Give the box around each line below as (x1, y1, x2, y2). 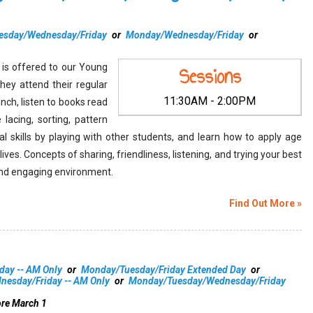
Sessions (178, 61, 241, 92)
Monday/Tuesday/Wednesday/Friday (129, 275, 286, 286)
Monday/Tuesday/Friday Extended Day (81, 264, 246, 275)
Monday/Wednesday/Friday (126, 29, 244, 41)
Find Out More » (229, 198, 302, 209)
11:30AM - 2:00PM (163, 94, 256, 108)
